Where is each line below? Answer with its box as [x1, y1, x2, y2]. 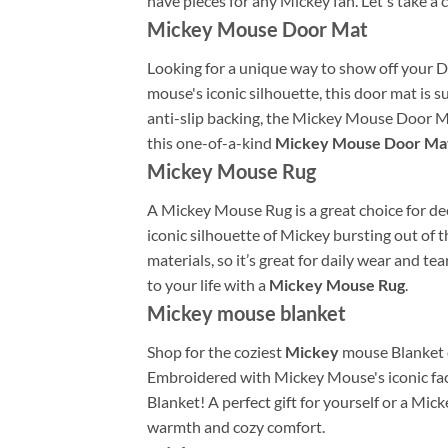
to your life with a [147, 274, 269, 294]
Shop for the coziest [147, 341, 285, 361]
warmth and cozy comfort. [147, 416, 325, 436]
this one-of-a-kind [147, 132, 275, 152]
